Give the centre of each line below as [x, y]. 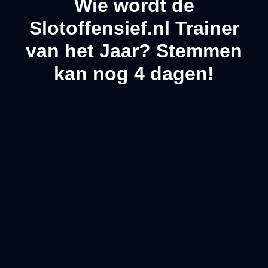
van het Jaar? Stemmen [134, 51]
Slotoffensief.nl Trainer [134, 28]
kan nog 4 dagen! [134, 74]
